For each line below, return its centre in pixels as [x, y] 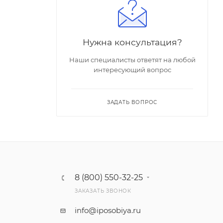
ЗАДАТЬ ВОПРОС [132, 102]
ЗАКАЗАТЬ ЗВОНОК [103, 191]
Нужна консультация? [132, 42]
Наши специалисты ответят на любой [132, 59]
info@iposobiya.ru [108, 210]
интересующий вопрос [132, 69]
